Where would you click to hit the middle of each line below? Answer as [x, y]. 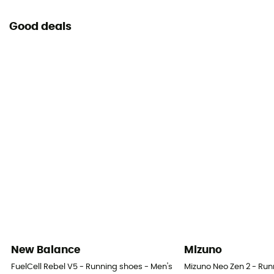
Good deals [40, 27]
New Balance [46, 250]
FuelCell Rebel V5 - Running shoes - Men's [92, 267]
